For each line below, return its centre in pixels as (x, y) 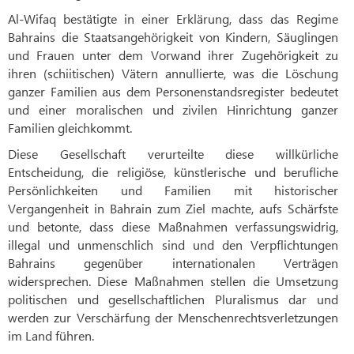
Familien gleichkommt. (70, 128)
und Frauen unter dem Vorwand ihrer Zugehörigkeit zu (173, 55)
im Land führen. (51, 336)
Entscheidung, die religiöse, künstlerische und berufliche (173, 172)
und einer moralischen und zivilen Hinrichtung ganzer (173, 110)
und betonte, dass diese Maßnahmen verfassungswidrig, (173, 227)
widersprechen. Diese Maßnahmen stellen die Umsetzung (173, 281)
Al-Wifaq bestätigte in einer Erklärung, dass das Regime (173, 19)
